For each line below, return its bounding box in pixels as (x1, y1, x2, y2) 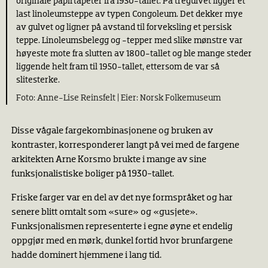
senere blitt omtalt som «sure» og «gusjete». (11, 207, 197, 217)
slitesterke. (16, 75, 60, 85)
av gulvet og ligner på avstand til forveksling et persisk (16, 23, 232, 32)
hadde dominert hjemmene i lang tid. (11, 250, 162, 260)
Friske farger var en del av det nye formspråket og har (11, 193, 233, 203)
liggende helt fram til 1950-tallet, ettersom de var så (16, 62, 220, 72)
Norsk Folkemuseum (140, 93, 221, 102)
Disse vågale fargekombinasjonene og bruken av (11, 126, 213, 136)
